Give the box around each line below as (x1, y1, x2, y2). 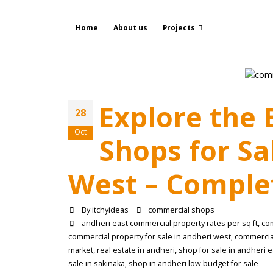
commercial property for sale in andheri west (68, 232, 231, 243)
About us (113, 23, 147, 33)
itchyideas (91, 205, 129, 216)
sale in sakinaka (68, 258, 125, 269)
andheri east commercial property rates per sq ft (81, 218, 258, 229)
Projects (163, 23, 195, 33)
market (68, 245, 93, 256)
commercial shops (148, 205, 215, 216)
